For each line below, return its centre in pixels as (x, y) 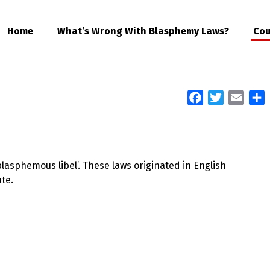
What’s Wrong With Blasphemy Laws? (143, 31)
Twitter (239, 97)
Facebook (224, 97)
